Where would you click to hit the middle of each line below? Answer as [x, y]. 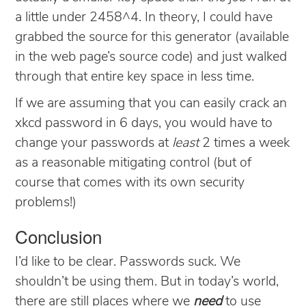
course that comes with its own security [130, 183]
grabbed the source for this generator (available [152, 37]
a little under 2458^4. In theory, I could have [144, 17]
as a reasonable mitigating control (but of [133, 163]
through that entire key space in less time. [135, 77]
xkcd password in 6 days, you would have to [144, 123]
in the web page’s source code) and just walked [151, 57]
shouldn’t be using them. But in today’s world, [147, 282]
